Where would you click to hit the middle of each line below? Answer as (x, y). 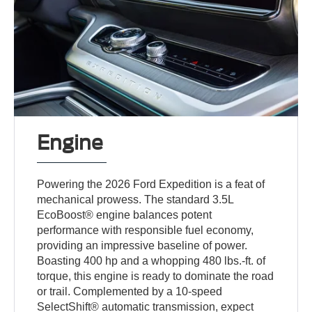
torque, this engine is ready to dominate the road (156, 276)
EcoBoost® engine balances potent (125, 215)
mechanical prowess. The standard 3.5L (135, 200)
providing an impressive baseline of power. (142, 246)
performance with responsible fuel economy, (146, 231)
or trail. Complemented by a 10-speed (130, 292)
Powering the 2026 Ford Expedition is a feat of (151, 185)
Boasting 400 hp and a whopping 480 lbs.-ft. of (151, 261)
